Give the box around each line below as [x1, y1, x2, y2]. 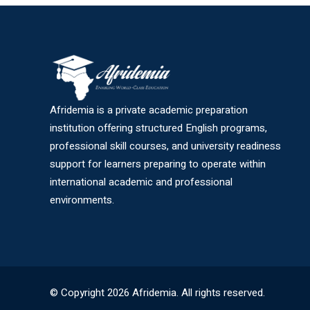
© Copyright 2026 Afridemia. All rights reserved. [50, 284, 265, 300]
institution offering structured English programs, [50, 120, 267, 136]
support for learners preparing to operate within [50, 156, 266, 172]
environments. [50, 192, 114, 208]
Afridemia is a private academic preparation [50, 102, 248, 118]
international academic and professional [50, 174, 232, 190]
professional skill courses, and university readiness [50, 138, 281, 154]
